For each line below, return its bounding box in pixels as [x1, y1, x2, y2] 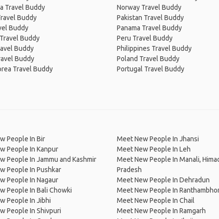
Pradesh [117, 166, 142, 174]
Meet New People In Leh [117, 145, 191, 153]
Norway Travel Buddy [117, 3, 181, 11]
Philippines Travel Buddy [117, 44, 192, 52]
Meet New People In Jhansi [117, 135, 199, 143]
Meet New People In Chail [117, 197, 195, 204]
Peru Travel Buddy [117, 34, 173, 42]
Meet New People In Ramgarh [117, 207, 206, 215]
